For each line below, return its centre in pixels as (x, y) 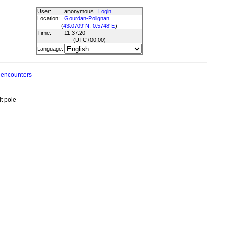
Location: (48, 18)
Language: (50, 49)
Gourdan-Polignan (87, 18)
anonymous (81, 11)
